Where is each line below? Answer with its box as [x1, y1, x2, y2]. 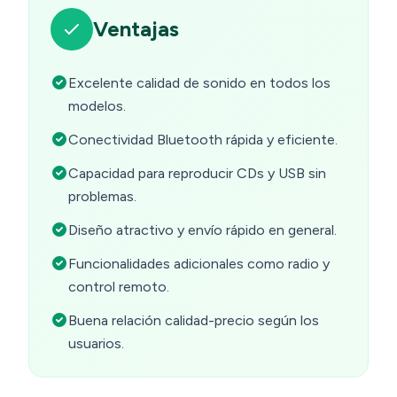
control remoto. [68, 278, 169, 296]
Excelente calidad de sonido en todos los [68, 74, 331, 92]
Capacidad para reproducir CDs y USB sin [68, 165, 326, 183]
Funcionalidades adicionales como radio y [68, 255, 330, 273]
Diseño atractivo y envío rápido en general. [68, 222, 337, 239]
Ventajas [93, 16, 179, 43]
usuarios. [68, 335, 124, 353]
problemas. [68, 188, 136, 206]
